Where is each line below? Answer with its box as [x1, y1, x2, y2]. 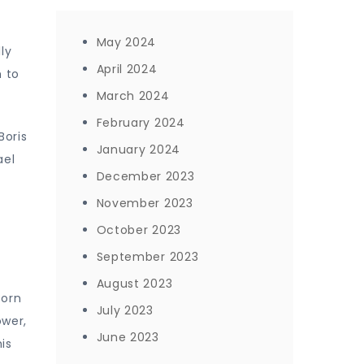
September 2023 [96, 249, 199, 265]
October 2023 [96, 222, 181, 238]
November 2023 [96, 195, 193, 211]
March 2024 [96, 88, 170, 104]
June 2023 [96, 329, 159, 345]
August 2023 [96, 275, 173, 292]
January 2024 [96, 141, 180, 158]
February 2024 [96, 115, 185, 131]
